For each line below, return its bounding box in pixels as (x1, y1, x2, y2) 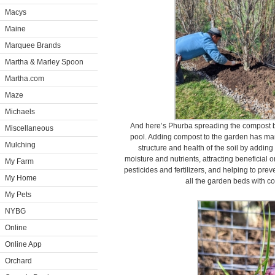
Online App (5, 240, 42, 249)
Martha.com (5, 74, 44, 83)
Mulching (5, 141, 36, 149)
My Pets (5, 190, 31, 199)
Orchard (5, 257, 32, 265)
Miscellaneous (5, 124, 53, 133)
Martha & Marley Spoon (5, 58, 83, 66)
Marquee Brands (5, 41, 61, 50)
